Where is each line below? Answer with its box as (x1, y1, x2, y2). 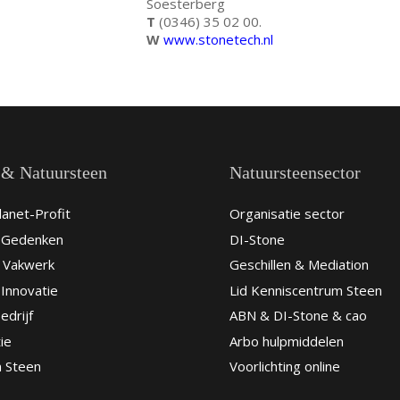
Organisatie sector (229, 204, 345, 223)
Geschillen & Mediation (229, 255, 369, 274)
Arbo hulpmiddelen (229, 331, 344, 350)
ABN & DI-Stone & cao (229, 306, 367, 325)
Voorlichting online (229, 357, 340, 376)
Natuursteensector (229, 162, 361, 182)
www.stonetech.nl (162, 29, 273, 48)
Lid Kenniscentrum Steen (229, 280, 382, 299)
